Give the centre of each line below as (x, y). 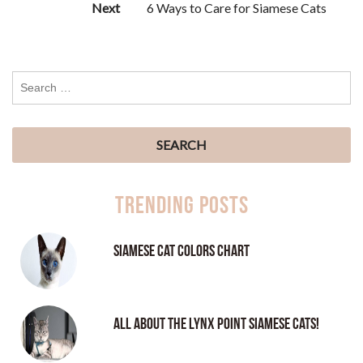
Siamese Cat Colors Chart (181, 251)
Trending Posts (181, 205)
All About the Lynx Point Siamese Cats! (216, 324)
